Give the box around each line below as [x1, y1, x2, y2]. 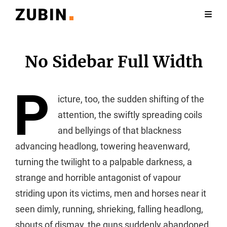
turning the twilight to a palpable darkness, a [15, 157, 192, 167]
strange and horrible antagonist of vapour [15, 172, 181, 183]
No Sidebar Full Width [24, 52, 203, 72]
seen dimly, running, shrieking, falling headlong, [15, 204, 203, 214]
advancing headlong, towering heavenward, [15, 141, 190, 152]
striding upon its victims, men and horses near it [15, 188, 206, 199]
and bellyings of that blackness [58, 125, 181, 136]
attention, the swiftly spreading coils [58, 109, 202, 120]
